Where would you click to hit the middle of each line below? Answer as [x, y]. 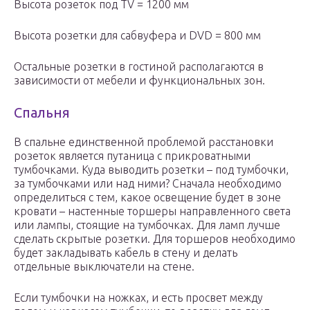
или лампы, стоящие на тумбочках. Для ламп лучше [147, 225]
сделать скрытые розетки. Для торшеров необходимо [155, 239]
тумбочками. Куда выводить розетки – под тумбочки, [151, 170]
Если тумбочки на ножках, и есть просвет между [138, 298]
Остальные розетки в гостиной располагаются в [139, 67]
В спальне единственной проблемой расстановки [144, 142]
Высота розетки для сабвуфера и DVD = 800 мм [137, 36]
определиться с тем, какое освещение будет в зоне [147, 198]
